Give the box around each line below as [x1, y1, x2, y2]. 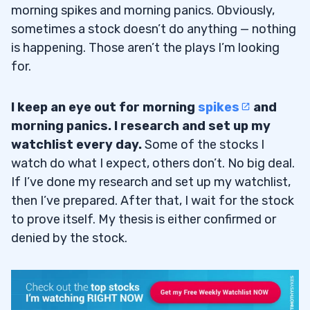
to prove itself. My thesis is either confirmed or [11, 211, 276, 227]
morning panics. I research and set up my [11, 118, 271, 134]
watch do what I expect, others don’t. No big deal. [11, 155, 295, 171]
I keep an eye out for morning [11, 99, 198, 115]
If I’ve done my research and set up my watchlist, [11, 174, 291, 190]
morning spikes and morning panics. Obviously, [11, 2, 275, 18]
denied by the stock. [11, 230, 127, 246]
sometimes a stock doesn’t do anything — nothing [11, 21, 296, 37]
